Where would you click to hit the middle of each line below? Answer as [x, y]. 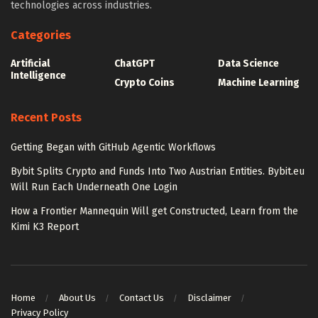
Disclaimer [209, 297]
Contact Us [142, 297]
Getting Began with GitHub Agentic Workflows [113, 148]
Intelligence [38, 76]
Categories [41, 35]
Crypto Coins [144, 83]
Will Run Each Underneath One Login [94, 187]
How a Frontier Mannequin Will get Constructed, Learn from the [154, 212]
